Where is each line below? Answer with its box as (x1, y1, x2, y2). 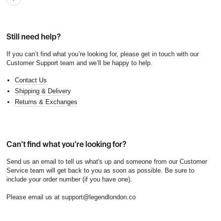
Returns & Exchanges (14, 98, 77, 106)
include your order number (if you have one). (6, 176, 132, 184)
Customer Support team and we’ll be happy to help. (6, 59, 152, 67)
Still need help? (6, 32, 61, 41)
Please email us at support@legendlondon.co (6, 193, 136, 201)
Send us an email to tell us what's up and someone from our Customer (6, 158, 207, 166)
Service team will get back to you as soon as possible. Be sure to (6, 167, 194, 175)
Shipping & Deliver (14, 87, 68, 95)
